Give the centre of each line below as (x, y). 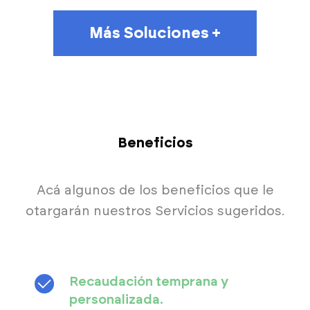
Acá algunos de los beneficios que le (155, 190)
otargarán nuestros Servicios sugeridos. (155, 211)
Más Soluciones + (155, 33)
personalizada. (116, 300)
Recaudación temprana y (149, 282)
